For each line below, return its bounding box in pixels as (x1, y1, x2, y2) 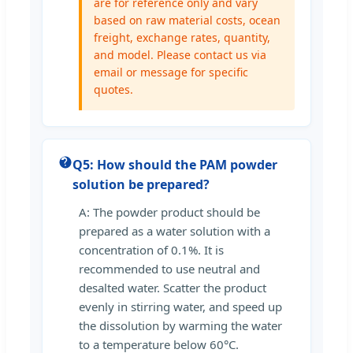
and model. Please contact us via (94, 46, 266, 62)
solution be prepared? (72, 175, 210, 193)
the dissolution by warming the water (79, 317, 282, 333)
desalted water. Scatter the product (79, 279, 266, 295)
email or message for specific (94, 64, 248, 80)
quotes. (94, 81, 133, 97)
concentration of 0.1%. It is (79, 241, 224, 258)
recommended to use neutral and (79, 260, 260, 277)
